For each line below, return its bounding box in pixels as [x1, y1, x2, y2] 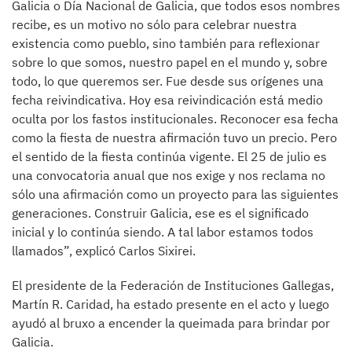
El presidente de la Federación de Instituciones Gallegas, [12, 277, 334, 294]
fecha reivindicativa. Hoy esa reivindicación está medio [12, 92, 323, 108]
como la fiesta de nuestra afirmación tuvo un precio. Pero [12, 130, 337, 146]
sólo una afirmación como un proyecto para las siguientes [12, 186, 339, 203]
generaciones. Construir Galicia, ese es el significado [12, 205, 309, 222]
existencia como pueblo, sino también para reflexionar [12, 35, 320, 52]
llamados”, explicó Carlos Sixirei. [12, 243, 196, 259]
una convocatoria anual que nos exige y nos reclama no [12, 167, 325, 184]
